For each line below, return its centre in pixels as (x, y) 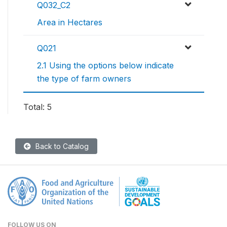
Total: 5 (37, 107)
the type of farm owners (84, 78)
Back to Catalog (61, 146)
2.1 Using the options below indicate (105, 65)
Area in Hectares (70, 22)
